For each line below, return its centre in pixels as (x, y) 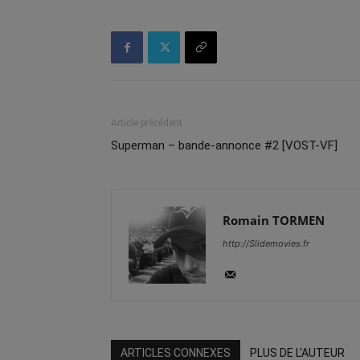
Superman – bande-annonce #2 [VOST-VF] (224, 145)
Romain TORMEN (274, 220)
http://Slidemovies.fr (266, 243)
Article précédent (147, 123)
